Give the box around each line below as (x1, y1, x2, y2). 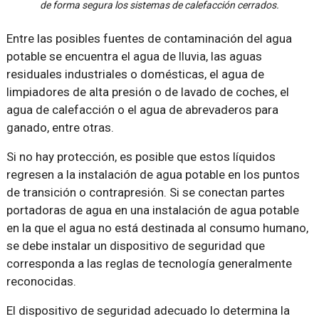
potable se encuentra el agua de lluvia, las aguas (6, 48, 262, 63)
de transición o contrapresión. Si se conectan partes (6, 184, 285, 199)
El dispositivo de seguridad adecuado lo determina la (6, 303, 290, 318)
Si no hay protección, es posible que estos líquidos (6, 149, 276, 164)
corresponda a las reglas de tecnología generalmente (6, 256, 292, 271)
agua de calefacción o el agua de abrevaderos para (6, 102, 278, 117)
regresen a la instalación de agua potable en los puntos (6, 167, 300, 182)
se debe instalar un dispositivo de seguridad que (6, 238, 265, 253)
